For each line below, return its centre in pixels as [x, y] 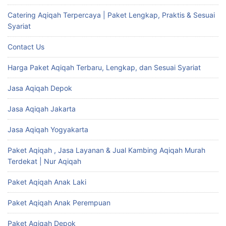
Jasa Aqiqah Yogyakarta [48, 130]
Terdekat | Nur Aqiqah [44, 161]
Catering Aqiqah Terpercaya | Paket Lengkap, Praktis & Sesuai [111, 15]
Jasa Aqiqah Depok [40, 88]
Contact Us [26, 47]
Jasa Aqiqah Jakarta [42, 109]
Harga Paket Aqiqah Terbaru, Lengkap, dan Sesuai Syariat [104, 68]
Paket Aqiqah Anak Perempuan [59, 203]
